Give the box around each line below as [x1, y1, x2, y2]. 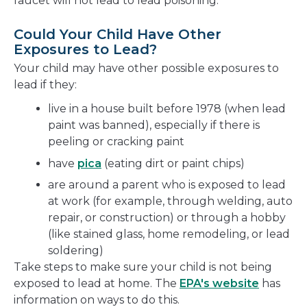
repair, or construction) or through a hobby [48, 211, 286, 225]
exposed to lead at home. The [14, 277, 180, 291]
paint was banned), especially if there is [48, 119, 260, 132]
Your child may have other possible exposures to [14, 62, 279, 75]
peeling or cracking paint [48, 135, 184, 149]
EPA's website [180, 277, 259, 291]
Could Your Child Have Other [14, 26, 221, 43]
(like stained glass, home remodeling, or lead [48, 228, 290, 241]
